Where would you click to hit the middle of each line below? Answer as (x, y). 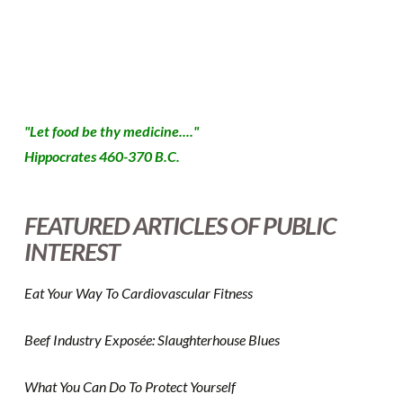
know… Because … (105, 29)
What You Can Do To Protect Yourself (130, 387)
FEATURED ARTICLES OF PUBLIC (180, 226)
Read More (192, 29)
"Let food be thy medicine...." (111, 131)
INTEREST (72, 252)
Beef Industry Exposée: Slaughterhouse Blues (152, 340)
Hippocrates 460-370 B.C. (102, 157)
